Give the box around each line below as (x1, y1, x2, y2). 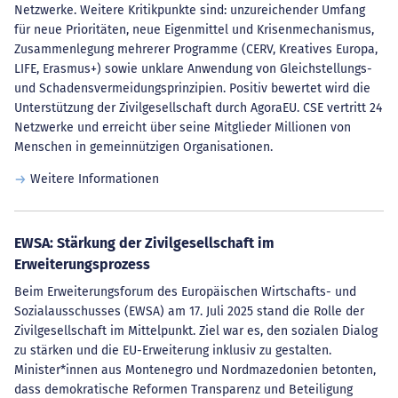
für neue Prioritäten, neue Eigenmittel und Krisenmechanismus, (14, 22, 374, 37)
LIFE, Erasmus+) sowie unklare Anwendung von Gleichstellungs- (14, 61, 372, 76)
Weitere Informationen (29, 171, 159, 187)
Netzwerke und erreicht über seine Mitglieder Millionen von (14, 120, 351, 135)
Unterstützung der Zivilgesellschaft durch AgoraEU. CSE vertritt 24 (14, 100, 382, 115)
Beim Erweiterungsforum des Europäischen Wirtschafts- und (14, 284, 356, 299)
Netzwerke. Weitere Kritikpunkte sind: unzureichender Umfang (14, 3, 365, 18)
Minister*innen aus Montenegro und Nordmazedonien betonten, (14, 362, 376, 378)
